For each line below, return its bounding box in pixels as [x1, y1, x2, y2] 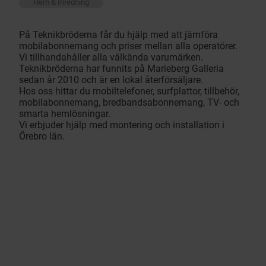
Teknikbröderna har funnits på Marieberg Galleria [19, 63, 224, 75]
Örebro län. [19, 131, 65, 142]
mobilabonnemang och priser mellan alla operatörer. [19, 40, 237, 52]
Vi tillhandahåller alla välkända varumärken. [19, 52, 203, 64]
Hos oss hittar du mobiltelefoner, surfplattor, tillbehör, [19, 85, 239, 97]
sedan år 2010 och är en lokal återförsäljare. [19, 74, 203, 86]
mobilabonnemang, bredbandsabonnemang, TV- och [19, 97, 239, 109]
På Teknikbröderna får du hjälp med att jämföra [19, 29, 218, 41]
